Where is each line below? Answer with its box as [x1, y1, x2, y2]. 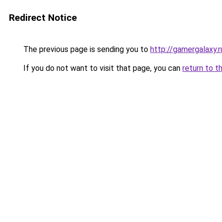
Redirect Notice [9, 12, 77, 23]
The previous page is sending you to [21, 45, 150, 54]
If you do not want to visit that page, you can [21, 63, 182, 73]
